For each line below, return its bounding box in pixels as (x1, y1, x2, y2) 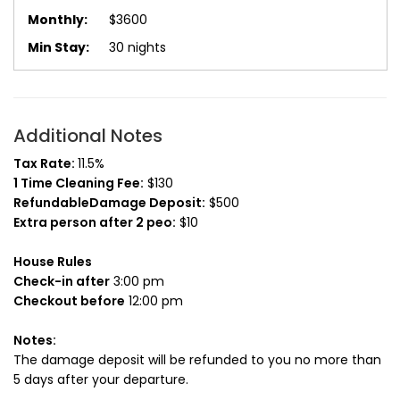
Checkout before (13, 292, 125, 311)
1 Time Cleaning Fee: (13, 174, 144, 193)
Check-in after (13, 272, 110, 291)
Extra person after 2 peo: (13, 213, 176, 232)
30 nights (109, 38, 166, 57)
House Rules (13, 253, 92, 271)
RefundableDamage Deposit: (13, 194, 205, 212)
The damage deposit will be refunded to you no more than (13, 351, 381, 370)
